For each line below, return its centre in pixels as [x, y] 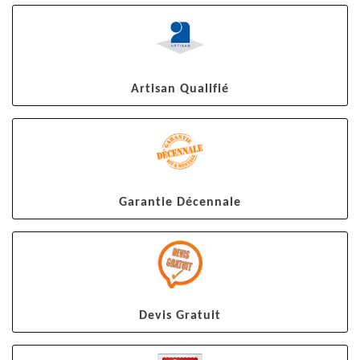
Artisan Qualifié [180, 89]
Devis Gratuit [180, 316]
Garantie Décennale [180, 202]
